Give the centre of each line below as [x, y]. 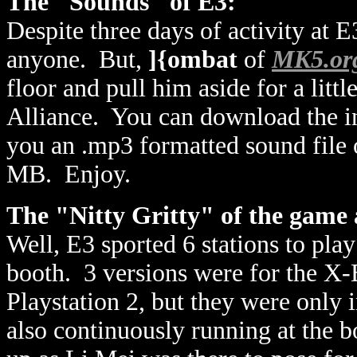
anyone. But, [77, 59]
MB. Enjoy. [69, 174]
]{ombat [193, 59]
